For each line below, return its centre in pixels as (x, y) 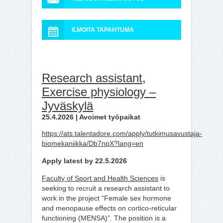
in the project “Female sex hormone (115, 198)
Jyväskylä (67, 106)
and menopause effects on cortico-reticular (109, 208)
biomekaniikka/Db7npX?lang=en (93, 143)
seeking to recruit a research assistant (102, 188)
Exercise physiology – (99, 92)
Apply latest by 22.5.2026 (84, 161)
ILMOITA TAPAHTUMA (103, 30)
